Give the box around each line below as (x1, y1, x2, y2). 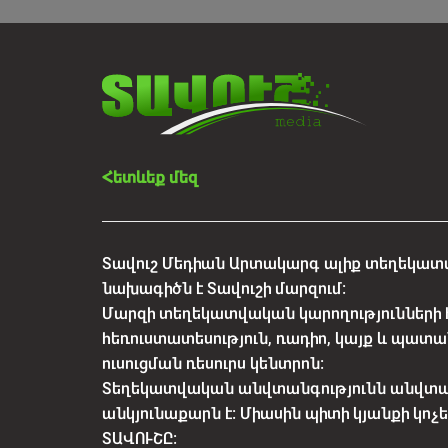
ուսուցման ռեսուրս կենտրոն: (102, 355, 324, 371)
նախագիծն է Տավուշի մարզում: (102, 280, 346, 296)
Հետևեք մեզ (102, 169, 198, 185)
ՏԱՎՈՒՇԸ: (102, 430, 177, 446)
